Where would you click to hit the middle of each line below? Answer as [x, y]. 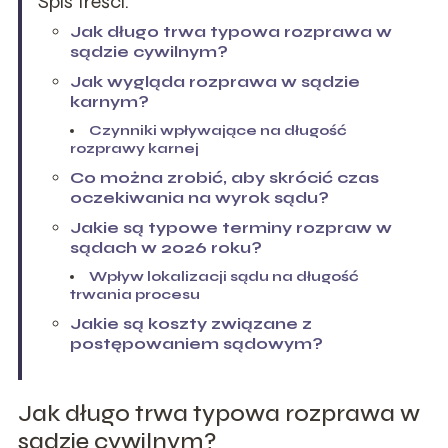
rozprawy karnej [134, 148]
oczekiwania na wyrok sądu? [199, 197]
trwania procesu [134, 294]
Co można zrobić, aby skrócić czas [224, 177]
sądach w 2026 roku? [165, 247]
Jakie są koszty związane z [190, 323]
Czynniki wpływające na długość [217, 130]
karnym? [109, 101]
